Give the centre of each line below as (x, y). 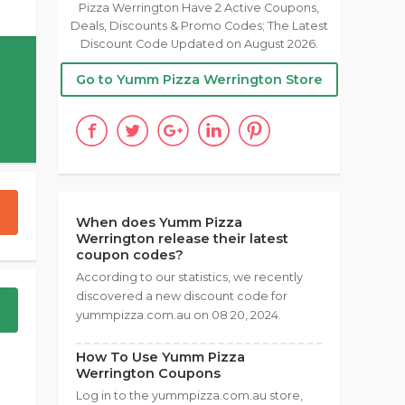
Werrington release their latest (182, 239)
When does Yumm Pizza (159, 222)
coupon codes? (130, 255)
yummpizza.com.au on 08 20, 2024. (179, 315)
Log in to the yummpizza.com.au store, (189, 396)
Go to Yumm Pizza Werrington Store (199, 80)
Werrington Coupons (148, 373)
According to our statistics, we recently (189, 277)
